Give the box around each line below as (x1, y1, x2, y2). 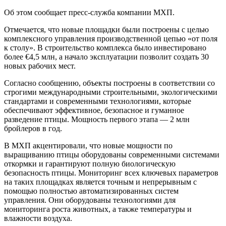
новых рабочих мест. (4, 61, 76, 70)
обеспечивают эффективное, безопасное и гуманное (4, 105, 184, 115)
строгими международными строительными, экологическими (4, 87, 217, 96)
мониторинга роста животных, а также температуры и (4, 204, 192, 213)
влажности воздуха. (4, 213, 72, 222)
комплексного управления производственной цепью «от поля (4, 34, 217, 43)
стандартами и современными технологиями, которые (4, 96, 191, 105)
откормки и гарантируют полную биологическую (4, 159, 176, 168)
